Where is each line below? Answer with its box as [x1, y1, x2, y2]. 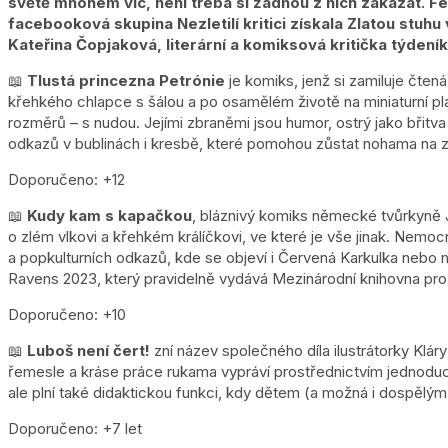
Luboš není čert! [27, 340, 154, 360]
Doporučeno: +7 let [8, 418, 142, 438]
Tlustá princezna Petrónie [27, 70, 225, 90]
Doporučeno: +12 [8, 169, 125, 189]
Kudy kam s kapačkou [27, 205, 192, 225]
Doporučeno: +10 [8, 304, 126, 324]
